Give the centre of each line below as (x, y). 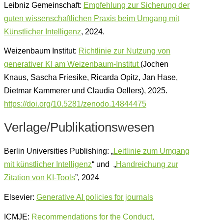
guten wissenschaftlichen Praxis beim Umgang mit (92, 18)
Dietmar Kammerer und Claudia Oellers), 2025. (86, 91)
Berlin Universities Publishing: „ (59, 151)
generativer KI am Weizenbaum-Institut (72, 64)
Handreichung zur (147, 165)
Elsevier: (20, 197)
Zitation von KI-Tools (40, 178)
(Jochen (154, 64)
